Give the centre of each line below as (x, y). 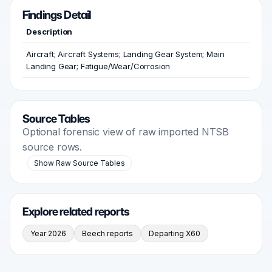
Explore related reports (76, 212)
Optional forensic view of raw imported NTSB (126, 132)
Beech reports (107, 233)
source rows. (53, 147)
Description (49, 32)
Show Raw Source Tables (80, 163)
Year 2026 (48, 233)
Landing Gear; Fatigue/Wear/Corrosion (98, 66)
